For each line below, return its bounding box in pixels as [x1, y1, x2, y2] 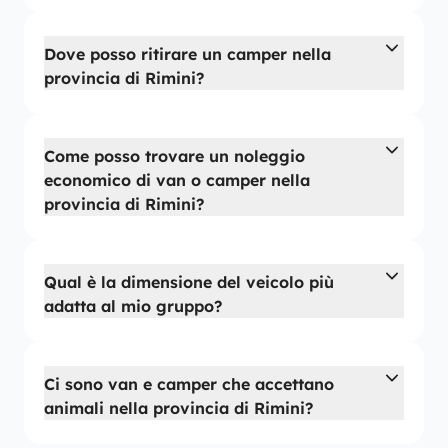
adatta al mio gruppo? [44, 296, 222, 316]
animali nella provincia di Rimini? [44, 398, 313, 418]
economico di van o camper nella [44, 170, 310, 190]
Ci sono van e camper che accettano [44, 374, 334, 394]
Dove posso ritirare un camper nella [44, 44, 331, 64]
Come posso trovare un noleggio [44, 146, 305, 166]
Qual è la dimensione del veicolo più [44, 272, 334, 292]
